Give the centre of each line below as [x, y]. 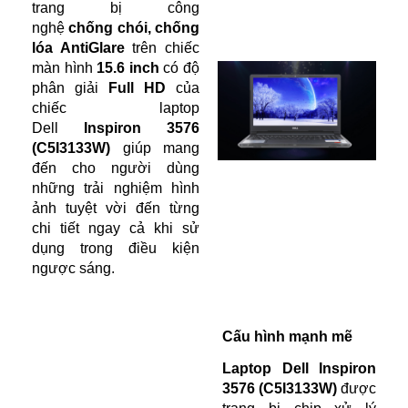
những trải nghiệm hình [116, 189]
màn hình [65, 68]
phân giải [70, 88]
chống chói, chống [134, 28]
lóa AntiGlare [78, 48]
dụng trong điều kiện [116, 249]
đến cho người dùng [116, 168]
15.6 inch [128, 68]
